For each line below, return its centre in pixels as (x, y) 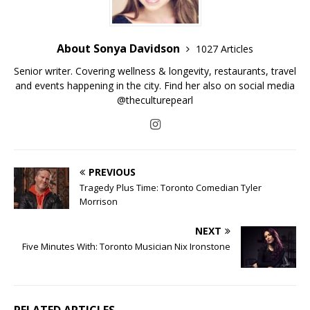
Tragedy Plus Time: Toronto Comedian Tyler (171, 188)
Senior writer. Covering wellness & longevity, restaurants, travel (155, 71)
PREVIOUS (112, 172)
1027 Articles (225, 49)
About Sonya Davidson (120, 49)
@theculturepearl (155, 100)
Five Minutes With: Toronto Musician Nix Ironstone (126, 247)
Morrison (99, 202)
